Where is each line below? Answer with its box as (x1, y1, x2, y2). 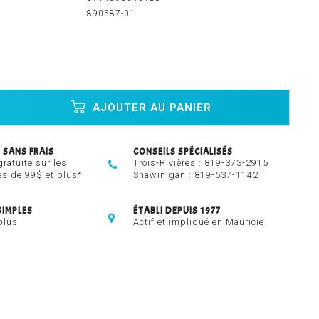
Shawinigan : (133, 169, 195, 181)
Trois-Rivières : (133, 157, 205, 169)
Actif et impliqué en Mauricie (133, 216, 265, 228)
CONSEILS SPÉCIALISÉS (133, 146, 234, 158)
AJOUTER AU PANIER (88, 100, 211, 114)
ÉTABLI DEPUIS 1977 (133, 205, 221, 217)
